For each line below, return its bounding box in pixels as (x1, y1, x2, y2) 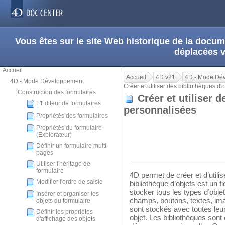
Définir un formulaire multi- (36, 142, 108, 149)
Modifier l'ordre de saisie (36, 178, 103, 185)
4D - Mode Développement (10, 78, 84, 85)
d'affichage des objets (36, 215, 95, 222)
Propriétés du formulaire (36, 124, 102, 131)
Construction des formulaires (18, 89, 96, 96)
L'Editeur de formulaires (36, 100, 101, 107)
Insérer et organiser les (36, 190, 99, 197)
